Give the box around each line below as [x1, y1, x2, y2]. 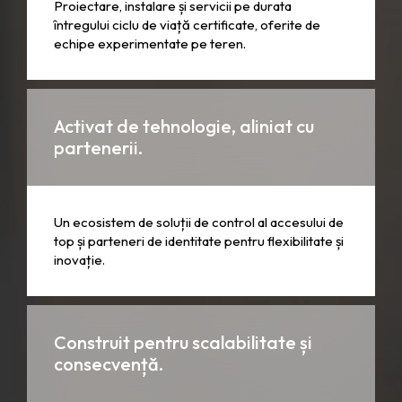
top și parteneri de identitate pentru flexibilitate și [54, 232, 344, 249]
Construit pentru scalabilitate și [54, 331, 312, 354]
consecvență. [54, 353, 163, 375]
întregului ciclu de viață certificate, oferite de [54, 16, 320, 33]
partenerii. [54, 136, 143, 159]
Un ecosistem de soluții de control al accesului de [54, 214, 344, 231]
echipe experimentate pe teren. [54, 35, 246, 52]
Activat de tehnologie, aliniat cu [54, 115, 314, 137]
